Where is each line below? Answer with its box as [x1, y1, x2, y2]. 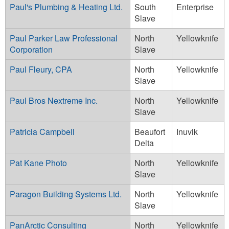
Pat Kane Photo [10, 156, 67, 169]
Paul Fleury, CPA [10, 63, 72, 75]
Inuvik [176, 125, 198, 138]
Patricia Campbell [10, 125, 75, 138]
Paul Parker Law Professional [10, 32, 118, 44]
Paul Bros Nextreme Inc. [10, 94, 98, 106]
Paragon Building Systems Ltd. [10, 188, 122, 200]
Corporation [10, 43, 53, 55]
